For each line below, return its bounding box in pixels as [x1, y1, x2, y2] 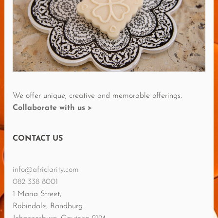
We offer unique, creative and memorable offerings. [13, 92, 182, 100]
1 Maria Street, [13, 190, 62, 198]
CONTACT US [13, 135, 63, 143]
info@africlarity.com [13, 165, 79, 174]
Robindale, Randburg [13, 202, 83, 210]
